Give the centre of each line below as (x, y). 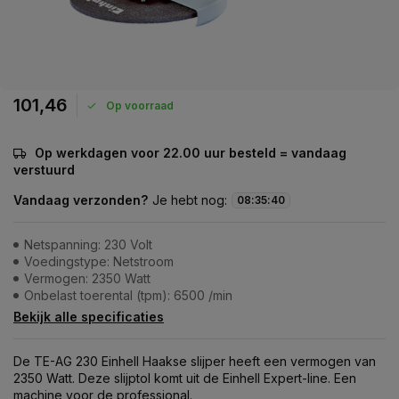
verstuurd (44, 170)
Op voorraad (140, 105)
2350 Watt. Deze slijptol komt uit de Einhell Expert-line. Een (185, 378)
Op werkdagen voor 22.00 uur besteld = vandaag (191, 153)
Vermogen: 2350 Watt (87, 278)
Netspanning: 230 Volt (88, 244)
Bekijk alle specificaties (89, 317)
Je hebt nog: (190, 200)
